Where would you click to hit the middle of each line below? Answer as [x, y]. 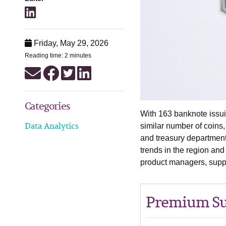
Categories [47, 106]
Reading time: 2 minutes [58, 55]
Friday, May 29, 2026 [70, 43]
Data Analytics [51, 126]
